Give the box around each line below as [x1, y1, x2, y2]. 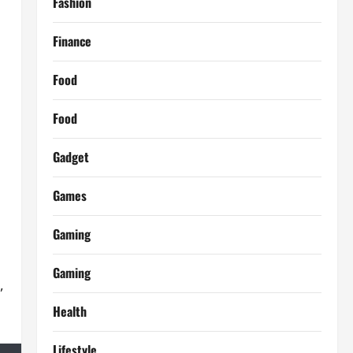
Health [52, 302, 87, 321]
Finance [52, 32, 91, 50]
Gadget [52, 147, 89, 166]
